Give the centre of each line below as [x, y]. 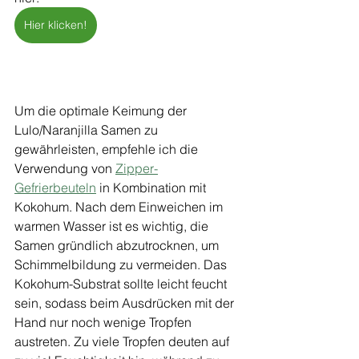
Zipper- [137, 168]
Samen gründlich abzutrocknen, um [118, 245]
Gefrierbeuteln [55, 188]
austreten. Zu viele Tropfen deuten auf [123, 341]
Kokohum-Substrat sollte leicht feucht [122, 284]
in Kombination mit [153, 188]
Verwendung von [65, 168]
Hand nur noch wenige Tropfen [105, 322]
